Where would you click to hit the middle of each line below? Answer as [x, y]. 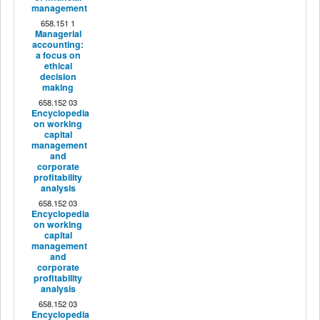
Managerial [58, 33]
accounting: [58, 44]
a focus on [58, 55]
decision [58, 76]
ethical [58, 65]
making [58, 87]
